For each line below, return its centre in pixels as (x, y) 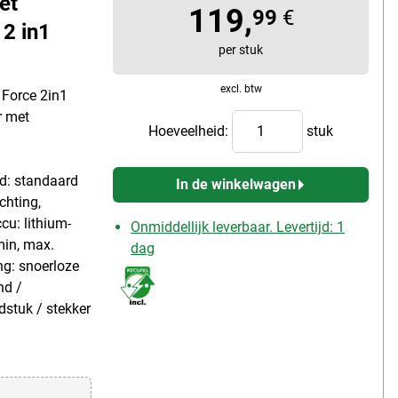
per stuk (241, 49)
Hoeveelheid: (190, 131)
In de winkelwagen (235, 184)
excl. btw (241, 88)
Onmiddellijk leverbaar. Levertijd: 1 (238, 227)
